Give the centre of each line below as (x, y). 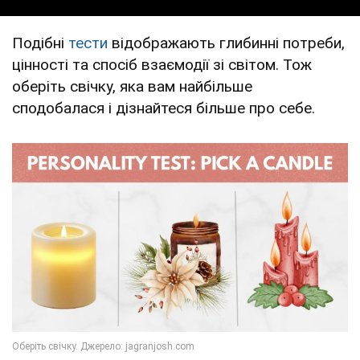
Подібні (40, 43)
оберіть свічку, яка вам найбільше (132, 86)
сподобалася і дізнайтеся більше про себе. (164, 108)
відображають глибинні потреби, (226, 43)
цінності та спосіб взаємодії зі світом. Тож (162, 64)
